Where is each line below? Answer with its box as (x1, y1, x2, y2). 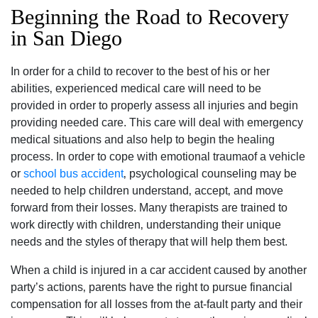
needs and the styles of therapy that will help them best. (11, 236, 287, 248)
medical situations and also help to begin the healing (11, 133, 275, 146)
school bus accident (23, 168, 124, 180)
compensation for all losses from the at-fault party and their (11, 298, 302, 310)
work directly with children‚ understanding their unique (11, 219, 281, 231)
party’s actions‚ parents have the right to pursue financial (11, 281, 292, 293)
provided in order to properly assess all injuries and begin (11, 99, 298, 111)
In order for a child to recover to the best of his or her (11, 65, 270, 77)
